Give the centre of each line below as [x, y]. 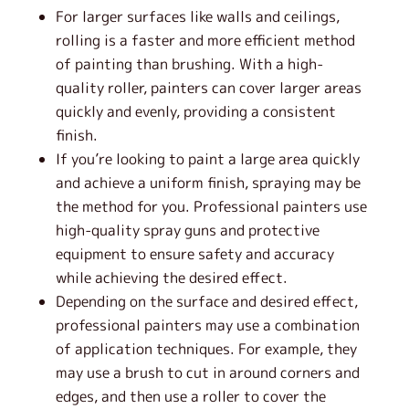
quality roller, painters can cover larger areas [208, 88]
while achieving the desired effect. [171, 278]
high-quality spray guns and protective [187, 230]
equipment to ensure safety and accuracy [194, 254]
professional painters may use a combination [207, 325]
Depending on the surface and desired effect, [206, 301]
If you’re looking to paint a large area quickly [207, 159]
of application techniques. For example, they [206, 349]
